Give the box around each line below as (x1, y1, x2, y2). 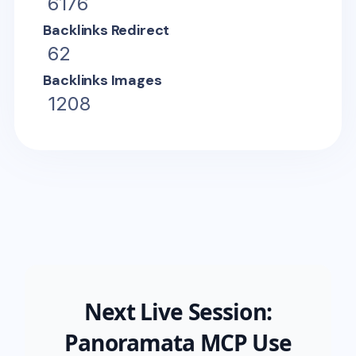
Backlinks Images (43, 70, 162, 90)
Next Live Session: (84, 296, 272, 327)
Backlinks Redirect (43, 20, 170, 40)
